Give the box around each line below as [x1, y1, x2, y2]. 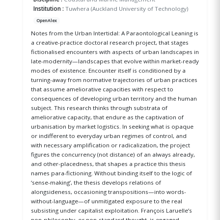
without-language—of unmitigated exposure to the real [30, 197, 182, 205]
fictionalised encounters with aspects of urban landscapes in [30, 48, 199, 55]
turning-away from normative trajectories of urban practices [30, 76, 197, 83]
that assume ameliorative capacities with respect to [30, 85, 173, 93]
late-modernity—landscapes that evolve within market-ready [30, 57, 199, 65]
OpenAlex [36, 17, 57, 24]
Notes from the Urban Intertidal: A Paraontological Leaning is [30, 29, 198, 37]
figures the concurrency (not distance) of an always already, [30, 150, 195, 158]
